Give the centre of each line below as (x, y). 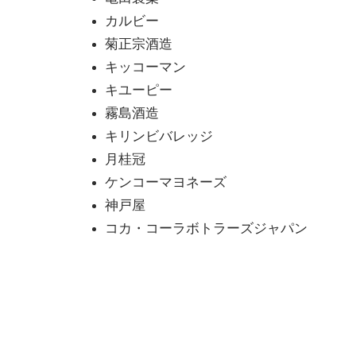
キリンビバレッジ (159, 136)
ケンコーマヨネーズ (166, 182)
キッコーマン (145, 67)
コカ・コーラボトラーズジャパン (206, 228)
